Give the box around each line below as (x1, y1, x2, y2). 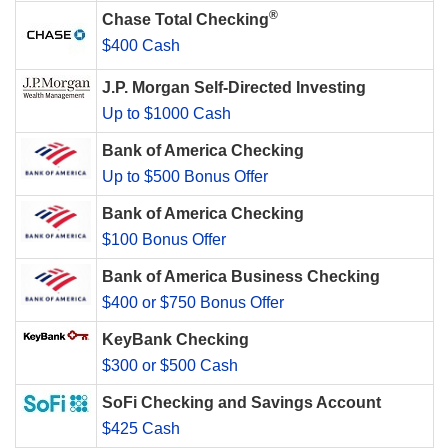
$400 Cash (102, 37, 180, 55)
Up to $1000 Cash (102, 105, 231, 123)
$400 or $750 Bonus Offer (102, 294, 284, 312)
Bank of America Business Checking (102, 268, 380, 286)
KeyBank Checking (102, 331, 249, 349)
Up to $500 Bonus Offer (102, 168, 268, 186)
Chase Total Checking (102, 11, 269, 29)
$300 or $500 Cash (102, 357, 238, 375)
